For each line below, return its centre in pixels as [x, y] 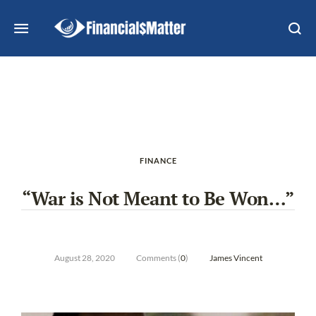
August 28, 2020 [84, 258]
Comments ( [158, 258]
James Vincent [236, 258]
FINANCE [158, 160]
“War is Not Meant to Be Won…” [158, 198]
